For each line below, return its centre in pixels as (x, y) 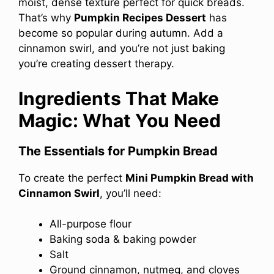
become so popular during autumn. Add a (121, 33)
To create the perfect (72, 178)
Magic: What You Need (120, 120)
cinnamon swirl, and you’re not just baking (122, 49)
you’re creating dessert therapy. (96, 64)
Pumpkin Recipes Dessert (140, 18)
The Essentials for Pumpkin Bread (118, 151)
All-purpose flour (91, 224)
